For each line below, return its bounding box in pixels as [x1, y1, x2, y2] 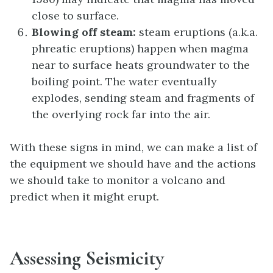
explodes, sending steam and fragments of [32, 90, 254, 105]
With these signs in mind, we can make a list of [10, 140, 257, 154]
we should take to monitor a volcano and [10, 172, 225, 187]
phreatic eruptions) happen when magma [32, 41, 249, 55]
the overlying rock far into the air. [32, 107, 210, 121]
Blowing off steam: [32, 24, 136, 39]
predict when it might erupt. [10, 189, 159, 204]
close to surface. [32, 8, 119, 23]
